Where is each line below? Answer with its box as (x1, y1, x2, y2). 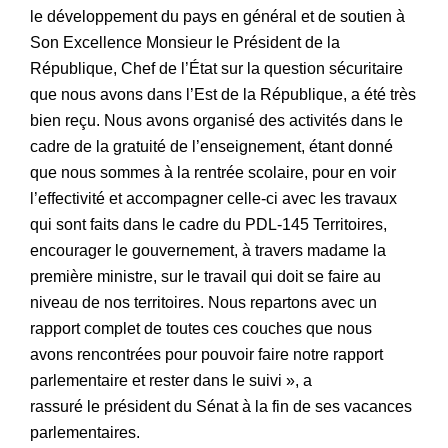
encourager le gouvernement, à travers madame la (30, 242, 386, 260)
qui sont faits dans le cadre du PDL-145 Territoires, (30, 216, 387, 234)
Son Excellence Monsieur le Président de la (30, 34, 340, 52)
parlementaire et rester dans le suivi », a (30, 372, 312, 390)
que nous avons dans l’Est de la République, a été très (30, 86, 416, 104)
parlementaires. (30, 424, 140, 442)
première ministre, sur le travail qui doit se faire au (30, 268, 381, 286)
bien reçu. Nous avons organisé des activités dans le (30, 112, 403, 130)
